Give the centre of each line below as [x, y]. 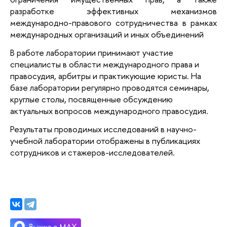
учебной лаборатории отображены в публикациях [105, 140]
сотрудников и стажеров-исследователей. [92, 152]
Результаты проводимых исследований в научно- [103, 129]
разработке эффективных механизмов [113, 11]
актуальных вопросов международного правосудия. [109, 110]
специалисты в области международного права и [105, 64]
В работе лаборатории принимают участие [92, 52]
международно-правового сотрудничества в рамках [113, 23]
